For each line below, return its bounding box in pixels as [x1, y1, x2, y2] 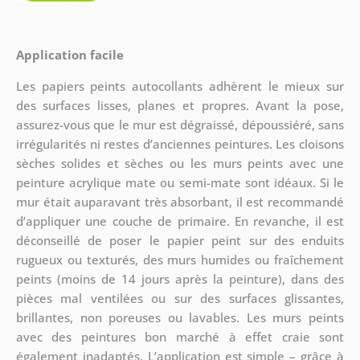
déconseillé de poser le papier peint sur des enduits [15, 231, 345, 248]
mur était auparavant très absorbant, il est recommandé [15, 193, 345, 210]
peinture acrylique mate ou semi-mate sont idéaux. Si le [15, 174, 345, 190]
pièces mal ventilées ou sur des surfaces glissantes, [15, 289, 345, 306]
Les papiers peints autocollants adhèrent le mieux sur [15, 77, 345, 94]
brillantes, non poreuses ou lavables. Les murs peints [15, 309, 345, 325]
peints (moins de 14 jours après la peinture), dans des [15, 270, 345, 287]
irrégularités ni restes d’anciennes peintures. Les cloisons [15, 135, 345, 152]
